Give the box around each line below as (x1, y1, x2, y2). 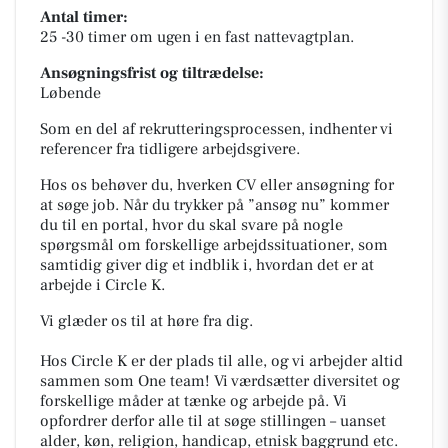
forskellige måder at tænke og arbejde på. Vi (40, 391, 347, 411)
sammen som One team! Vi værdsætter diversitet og (40, 371, 400, 391)
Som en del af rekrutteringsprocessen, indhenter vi (40, 119, 393, 139)
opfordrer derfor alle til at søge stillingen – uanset (40, 411, 386, 431)
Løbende (40, 83, 105, 103)
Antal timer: (40, 7, 136, 27)
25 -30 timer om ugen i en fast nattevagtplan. (40, 27, 354, 47)
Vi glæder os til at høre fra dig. (40, 311, 253, 331)
